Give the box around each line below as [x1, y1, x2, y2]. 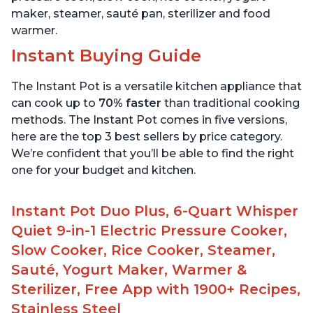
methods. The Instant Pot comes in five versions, [11, 113, 287, 127]
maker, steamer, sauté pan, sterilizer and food [11, 7, 270, 21]
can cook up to [11, 96, 99, 110]
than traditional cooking [161, 96, 300, 110]
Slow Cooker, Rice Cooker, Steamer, [11, 242, 275, 259]
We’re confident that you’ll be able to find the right [11, 147, 294, 161]
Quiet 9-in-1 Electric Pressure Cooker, [11, 222, 287, 240]
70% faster [99, 96, 161, 110]
